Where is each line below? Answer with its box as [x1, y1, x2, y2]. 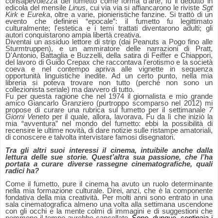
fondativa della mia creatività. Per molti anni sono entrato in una [5, 194, 213, 202]
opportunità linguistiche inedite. [5, 72, 112, 80]
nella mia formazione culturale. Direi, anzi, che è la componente [5, 187, 213, 195]
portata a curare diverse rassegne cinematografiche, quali [5, 160, 213, 168]
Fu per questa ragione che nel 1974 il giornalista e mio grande [5, 92, 213, 101]
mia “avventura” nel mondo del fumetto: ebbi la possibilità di [5, 120, 213, 128]
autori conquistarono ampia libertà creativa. [5, 31, 141, 39]
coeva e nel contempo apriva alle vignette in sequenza [5, 65, 213, 73]
